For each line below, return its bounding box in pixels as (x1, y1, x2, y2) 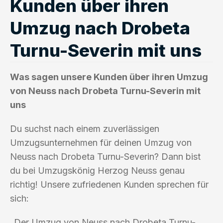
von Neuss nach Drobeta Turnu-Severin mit (10, 85, 201, 96)
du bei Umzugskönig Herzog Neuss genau (10, 165, 185, 176)
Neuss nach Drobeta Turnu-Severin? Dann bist (10, 151, 201, 162)
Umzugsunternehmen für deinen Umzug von (10, 137, 192, 148)
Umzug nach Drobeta (10, 17, 190, 38)
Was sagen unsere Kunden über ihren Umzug (10, 71, 208, 82)
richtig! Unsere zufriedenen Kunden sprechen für (10, 179, 209, 190)
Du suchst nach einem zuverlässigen (10, 123, 159, 134)
